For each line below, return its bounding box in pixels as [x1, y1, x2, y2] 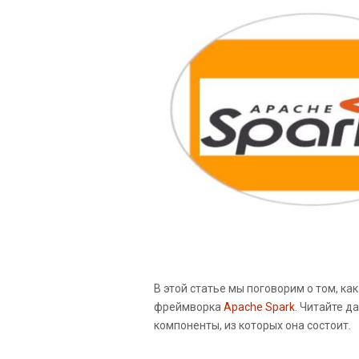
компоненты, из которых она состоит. [154, 318, 351, 332]
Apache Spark [224, 300, 295, 313]
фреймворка [154, 300, 224, 313]
